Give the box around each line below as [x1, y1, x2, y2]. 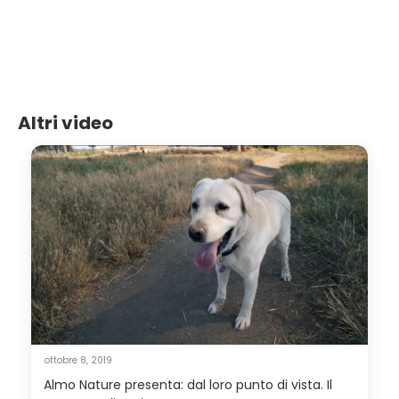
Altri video [18, 110, 113, 135]
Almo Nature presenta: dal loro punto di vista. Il [44, 375, 332, 394]
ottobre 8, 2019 [45, 353, 112, 367]
